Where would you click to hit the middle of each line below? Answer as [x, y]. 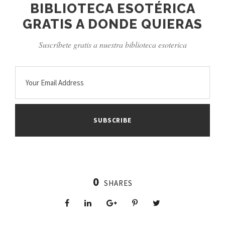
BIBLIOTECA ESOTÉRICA [113, 9]
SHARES [118, 183]
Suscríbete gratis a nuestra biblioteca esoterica [113, 45]
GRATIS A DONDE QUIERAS [113, 24]
